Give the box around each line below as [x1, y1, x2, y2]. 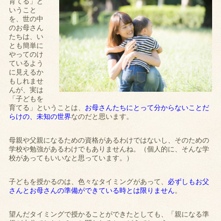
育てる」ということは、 [9, 104, 85, 112]
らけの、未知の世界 [9, 112, 72, 121]
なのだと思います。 [71, 112, 134, 121]
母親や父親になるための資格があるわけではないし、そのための [9, 136, 210, 145]
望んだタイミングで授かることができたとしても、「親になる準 [9, 210, 210, 219]
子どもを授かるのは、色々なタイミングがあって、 [9, 178, 168, 186]
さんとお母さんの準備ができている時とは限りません [9, 186, 175, 195]
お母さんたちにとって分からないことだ [85, 104, 210, 112]
